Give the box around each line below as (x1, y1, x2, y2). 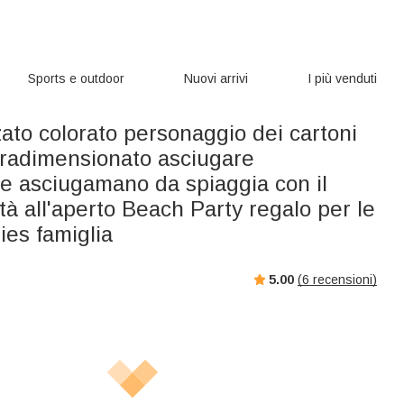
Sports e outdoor (28, 71, 125, 86)
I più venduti (307, 71, 377, 86)
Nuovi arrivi (184, 71, 248, 86)
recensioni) (309, 271, 377, 287)
